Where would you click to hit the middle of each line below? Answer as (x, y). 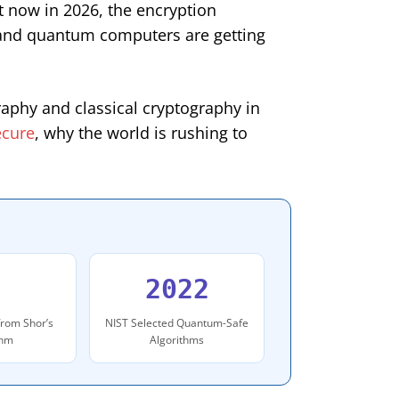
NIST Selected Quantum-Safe (177, 322)
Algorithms (177, 339)
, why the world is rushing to (141, 132)
